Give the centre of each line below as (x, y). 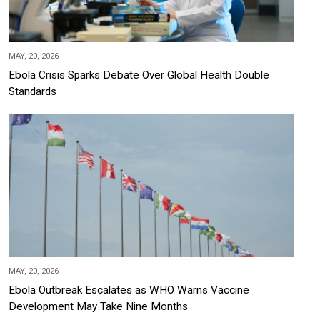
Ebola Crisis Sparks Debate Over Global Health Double (139, 75)
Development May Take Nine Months (98, 307)
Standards (32, 92)
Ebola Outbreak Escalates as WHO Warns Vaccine (129, 290)
